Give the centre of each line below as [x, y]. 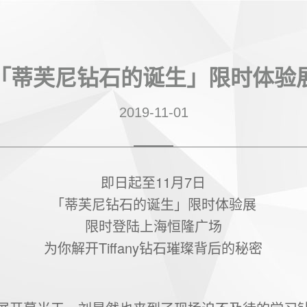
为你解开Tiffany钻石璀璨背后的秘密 [153, 248]
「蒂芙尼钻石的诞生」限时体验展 [153, 204]
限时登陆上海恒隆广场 [153, 226]
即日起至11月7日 [153, 182]
